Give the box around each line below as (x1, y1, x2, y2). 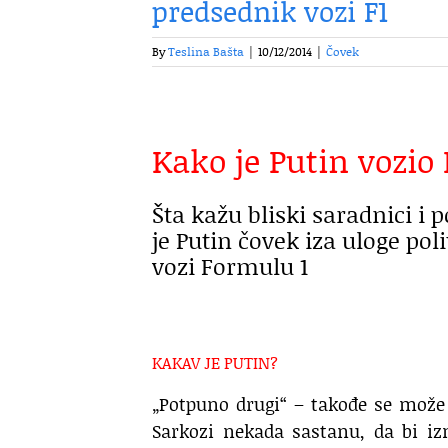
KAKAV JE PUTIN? (152, 351, 278, 375)
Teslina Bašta (168, 43, 244, 60)
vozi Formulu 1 (152, 249, 308, 282)
